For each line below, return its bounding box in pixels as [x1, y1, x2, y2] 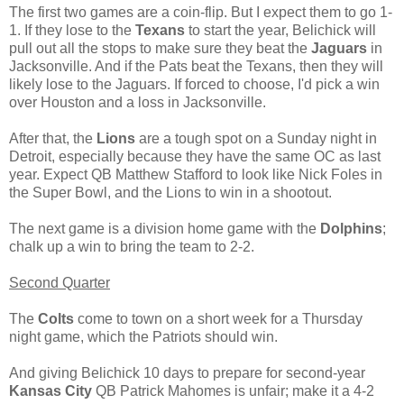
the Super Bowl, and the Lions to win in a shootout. [9, 184, 332, 200]
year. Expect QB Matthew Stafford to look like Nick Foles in [9, 166, 382, 182]
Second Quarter [9, 274, 110, 290]
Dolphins [320, 220, 382, 236]
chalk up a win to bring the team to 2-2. [9, 238, 254, 254]
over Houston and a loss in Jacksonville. [9, 94, 266, 110]
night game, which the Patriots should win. [9, 328, 278, 344]
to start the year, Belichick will [185, 22, 376, 38]
